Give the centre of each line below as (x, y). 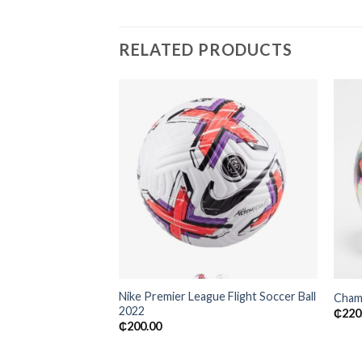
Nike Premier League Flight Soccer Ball (217, 296)
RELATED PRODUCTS (206, 50)
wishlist (289, 163)
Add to (289, 152)
